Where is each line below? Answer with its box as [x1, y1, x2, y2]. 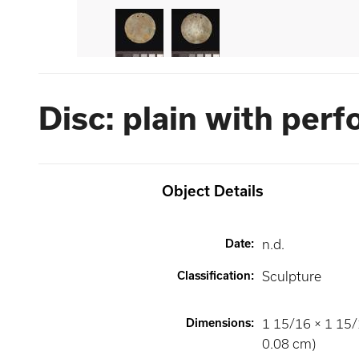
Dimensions [185, 317, 251, 329]
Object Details [161, 183, 264, 200]
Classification [176, 269, 251, 282]
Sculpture [261, 269, 321, 284]
